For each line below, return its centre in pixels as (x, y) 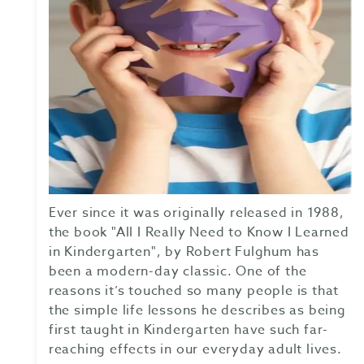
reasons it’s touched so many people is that (194, 291)
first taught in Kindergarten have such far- (188, 330)
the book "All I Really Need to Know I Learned (199, 233)
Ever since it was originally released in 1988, (196, 213)
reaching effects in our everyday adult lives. (195, 350)
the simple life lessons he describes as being (197, 311)
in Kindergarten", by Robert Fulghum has (184, 252)
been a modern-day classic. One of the (178, 272)
